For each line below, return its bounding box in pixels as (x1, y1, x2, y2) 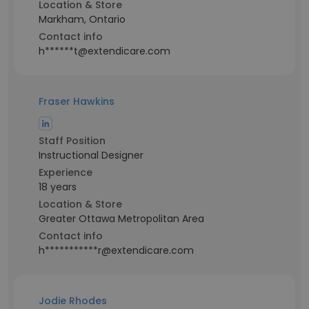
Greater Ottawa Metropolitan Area (39, 212, 204, 226)
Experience (39, 166, 92, 179)
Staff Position (39, 134, 106, 148)
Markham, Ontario (39, 12, 126, 26)
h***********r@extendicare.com (39, 243, 194, 257)
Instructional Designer (39, 148, 143, 162)
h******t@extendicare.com (39, 44, 170, 58)
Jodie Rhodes (39, 294, 107, 308)
